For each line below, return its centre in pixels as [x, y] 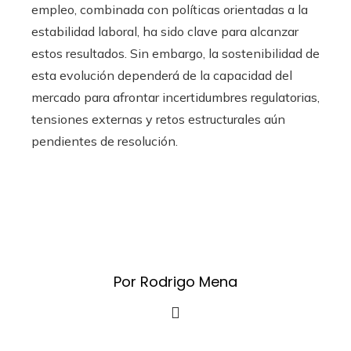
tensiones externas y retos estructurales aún [158, 119]
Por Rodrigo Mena [175, 282]
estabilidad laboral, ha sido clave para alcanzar [165, 31]
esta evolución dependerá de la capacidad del [162, 75]
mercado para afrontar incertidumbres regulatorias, [175, 97]
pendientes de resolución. [105, 141]
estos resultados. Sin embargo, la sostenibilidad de [175, 53]
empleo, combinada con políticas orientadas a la [170, 9]
